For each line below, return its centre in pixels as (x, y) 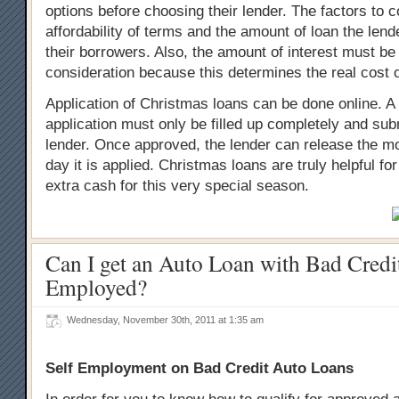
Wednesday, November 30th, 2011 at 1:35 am (168, 320)
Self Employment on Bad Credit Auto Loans (199, 368)
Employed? (96, 287)
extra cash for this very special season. (177, 186)
